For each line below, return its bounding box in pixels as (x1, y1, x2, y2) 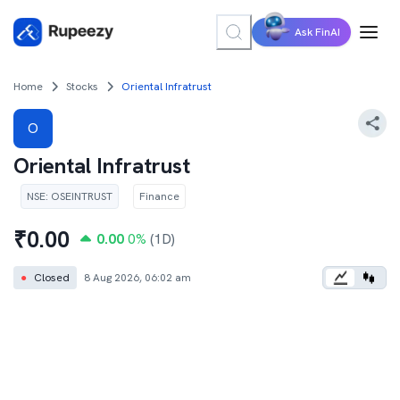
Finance (139, 189, 179, 204)
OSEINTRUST (51, 189, 112, 204)
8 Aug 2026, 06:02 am (84, 271, 191, 285)
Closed (34, 271, 70, 285)
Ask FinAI (295, 25, 340, 39)
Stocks (66, 79, 98, 94)
